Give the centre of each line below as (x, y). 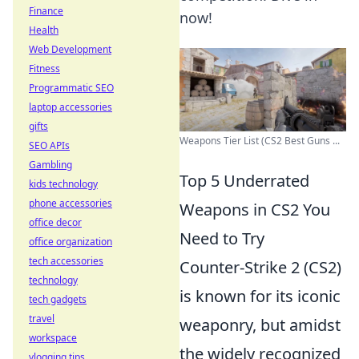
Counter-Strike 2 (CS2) (260, 267)
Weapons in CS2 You (255, 210)
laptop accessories (71, 107)
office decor (55, 222)
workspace (53, 338)
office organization (71, 242)
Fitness (44, 69)
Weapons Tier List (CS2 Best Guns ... (260, 141)
